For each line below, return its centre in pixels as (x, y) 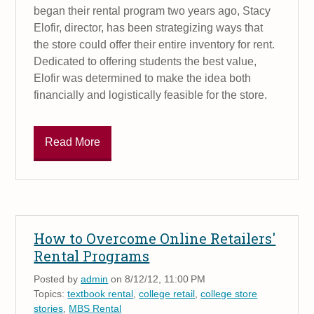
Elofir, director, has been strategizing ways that (149, 27)
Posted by (57, 279)
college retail (167, 294)
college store (229, 294)
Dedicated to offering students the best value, (145, 61)
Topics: (51, 294)
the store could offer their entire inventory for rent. (155, 44)
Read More (73, 142)
